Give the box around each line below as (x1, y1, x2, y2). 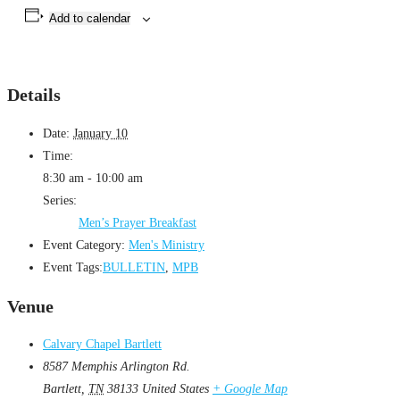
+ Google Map (212, 382, 287, 396)
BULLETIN (103, 261, 165, 274)
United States (142, 382, 209, 396)
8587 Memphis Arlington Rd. (43, 360, 190, 374)
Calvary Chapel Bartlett (43, 337, 162, 352)
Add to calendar (48, 11, 130, 25)
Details (7, 85, 61, 105)
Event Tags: (43, 261, 103, 274)
